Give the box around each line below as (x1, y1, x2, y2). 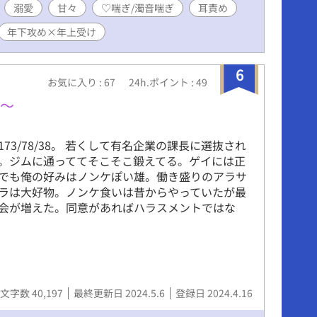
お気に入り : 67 (47, 74, 117, 89)
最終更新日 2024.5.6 (74, 285, 167, 300)
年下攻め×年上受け (7, 24, 96, 39)
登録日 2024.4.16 (175, 285, 253, 300)
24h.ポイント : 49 (129, 74, 207, 89)
